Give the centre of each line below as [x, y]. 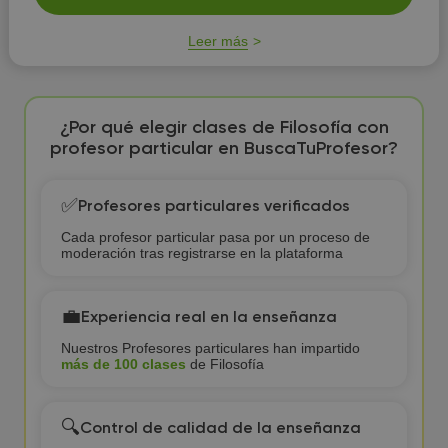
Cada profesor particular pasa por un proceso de [215, 237]
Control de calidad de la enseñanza [220, 428]
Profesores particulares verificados [213, 206]
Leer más [217, 41]
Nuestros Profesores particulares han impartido [210, 348]
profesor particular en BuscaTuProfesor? [224, 149]
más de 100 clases [123, 364]
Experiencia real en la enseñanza [208, 317]
